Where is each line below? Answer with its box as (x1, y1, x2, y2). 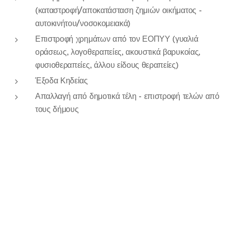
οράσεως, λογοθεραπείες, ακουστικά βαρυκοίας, (35, 47, 200, 57)
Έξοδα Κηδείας (35, 75, 90, 85)
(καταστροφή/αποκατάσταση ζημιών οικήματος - (35, 5, 202, 15)
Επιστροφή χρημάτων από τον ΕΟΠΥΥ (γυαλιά (35, 34, 198, 44)
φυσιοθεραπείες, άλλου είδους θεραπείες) (35, 60, 181, 70)
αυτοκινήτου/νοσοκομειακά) (35, 18, 133, 28)
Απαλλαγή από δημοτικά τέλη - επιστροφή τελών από (35, 91, 219, 101)
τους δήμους (35, 104, 79, 114)
